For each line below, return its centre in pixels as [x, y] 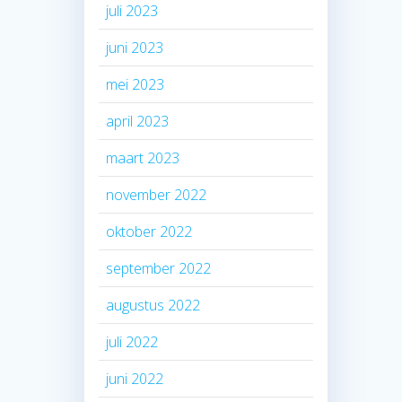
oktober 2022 [149, 231]
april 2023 [138, 121]
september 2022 [159, 268]
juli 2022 [132, 341]
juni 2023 [135, 47]
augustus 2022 [153, 305]
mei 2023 [135, 84]
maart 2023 [143, 157]
